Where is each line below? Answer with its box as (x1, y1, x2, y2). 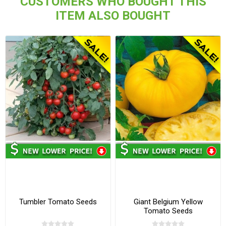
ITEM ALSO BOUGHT (55, 9, 171, 23)
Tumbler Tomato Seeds (19, 197, 97, 207)
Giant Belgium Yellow (133, 197, 203, 207)
